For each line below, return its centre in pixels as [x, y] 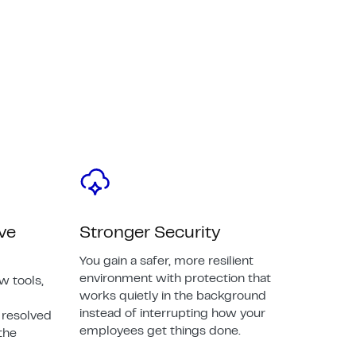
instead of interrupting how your [173, 313]
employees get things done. [161, 331]
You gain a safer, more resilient [167, 261]
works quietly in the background [173, 296]
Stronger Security [151, 233]
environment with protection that [176, 279]
